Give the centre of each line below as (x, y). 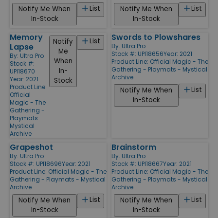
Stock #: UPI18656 (137, 54)
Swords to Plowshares (156, 37)
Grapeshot (31, 147)
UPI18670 (22, 71)
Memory (26, 37)
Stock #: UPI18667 (137, 163)
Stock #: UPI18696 (36, 163)
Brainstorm (134, 147)
